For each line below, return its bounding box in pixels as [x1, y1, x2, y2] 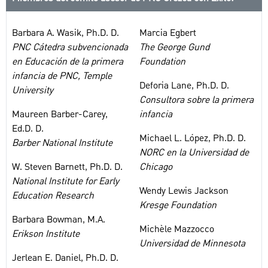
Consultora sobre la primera [139, 93, 254, 108]
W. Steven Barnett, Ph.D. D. [12, 160, 123, 175]
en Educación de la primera [12, 54, 123, 69]
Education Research [12, 188, 94, 203]
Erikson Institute [12, 227, 80, 242]
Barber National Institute [12, 136, 112, 151]
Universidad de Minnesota [139, 236, 245, 251]
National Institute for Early [12, 174, 119, 189]
